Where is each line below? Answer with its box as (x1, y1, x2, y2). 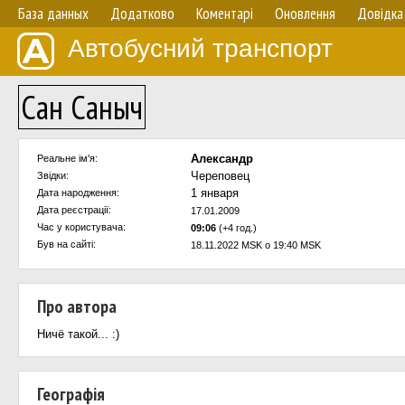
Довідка (357, 4, 403, 24)
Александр (191, 152, 253, 165)
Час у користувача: (37, 221, 126, 232)
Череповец (191, 169, 250, 183)
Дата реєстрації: (37, 204, 111, 215)
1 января (191, 186, 239, 200)
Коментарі (196, 4, 253, 24)
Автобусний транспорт (68, 34, 333, 62)
